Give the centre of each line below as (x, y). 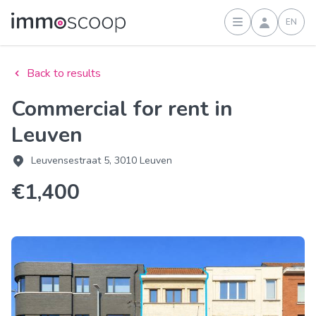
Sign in (272, 28)
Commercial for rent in (18, 109)
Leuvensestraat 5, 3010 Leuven (102, 160)
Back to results (64, 73)
